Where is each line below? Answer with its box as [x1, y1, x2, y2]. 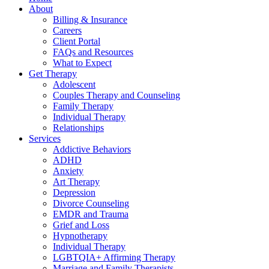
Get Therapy [29, 68, 77, 79]
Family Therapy [53, 101, 113, 111]
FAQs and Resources [53, 47, 133, 57]
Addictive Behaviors [53, 144, 131, 154]
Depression [53, 187, 95, 198]
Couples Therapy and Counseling [53, 90, 180, 100]
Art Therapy [53, 177, 100, 187]
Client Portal [53, 36, 100, 46]
